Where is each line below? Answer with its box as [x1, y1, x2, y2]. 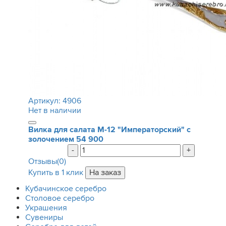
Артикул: [28, 96, 63, 106]
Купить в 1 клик [28, 167, 83, 178]
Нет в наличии [28, 105, 81, 116]
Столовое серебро [25, 193, 94, 203]
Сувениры [25, 212, 63, 222]
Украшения [25, 203, 67, 213]
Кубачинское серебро [25, 184, 106, 194]
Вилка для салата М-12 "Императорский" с [28, 125, 191, 135]
